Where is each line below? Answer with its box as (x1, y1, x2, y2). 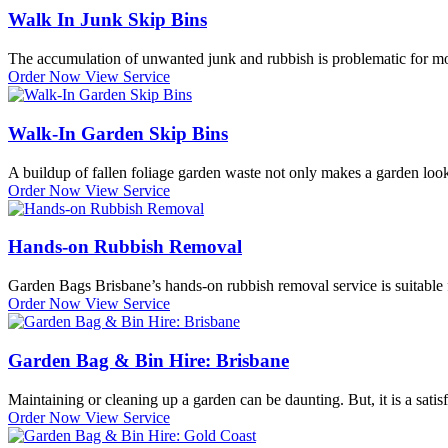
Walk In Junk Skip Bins (8, 9, 207, 31)
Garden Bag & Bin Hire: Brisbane (8, 349, 289, 371)
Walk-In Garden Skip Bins (8, 122, 228, 144)
